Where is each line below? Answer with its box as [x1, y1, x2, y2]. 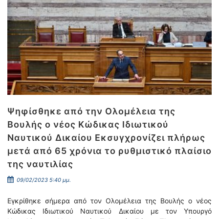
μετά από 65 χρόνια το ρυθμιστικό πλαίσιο [7, 146, 212, 156]
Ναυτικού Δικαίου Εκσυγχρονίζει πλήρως [7, 132, 205, 143]
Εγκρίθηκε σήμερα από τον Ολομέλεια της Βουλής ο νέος [7, 197, 212, 205]
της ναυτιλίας [7, 159, 73, 169]
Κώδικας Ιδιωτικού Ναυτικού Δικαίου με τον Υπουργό [7, 207, 212, 215]
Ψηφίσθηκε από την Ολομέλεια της [7, 106, 175, 116]
